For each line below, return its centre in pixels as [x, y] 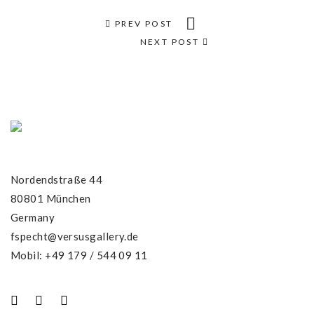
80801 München [51, 198]
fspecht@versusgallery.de [75, 236]
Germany [33, 217]
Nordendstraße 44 [57, 179]
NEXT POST [171, 42]
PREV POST [142, 23]
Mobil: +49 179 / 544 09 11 [79, 255]
